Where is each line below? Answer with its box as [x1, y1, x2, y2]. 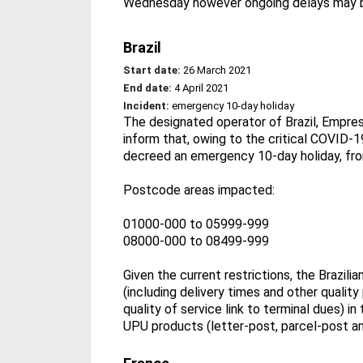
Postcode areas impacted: [123, 181, 275, 198]
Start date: [123, 63, 181, 76]
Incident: [123, 99, 172, 112]
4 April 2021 [172, 81, 228, 94]
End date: [123, 81, 172, 94]
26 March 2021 [181, 63, 251, 76]
